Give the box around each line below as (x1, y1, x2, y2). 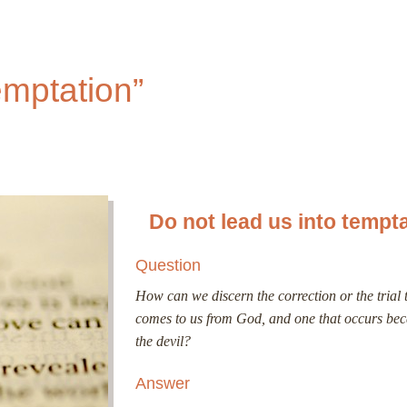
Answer (135, 373, 190, 392)
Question (135, 256, 205, 275)
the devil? (135, 333, 191, 350)
